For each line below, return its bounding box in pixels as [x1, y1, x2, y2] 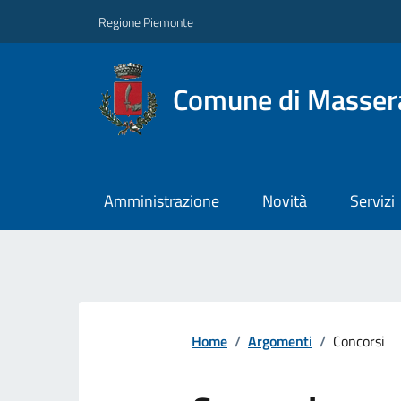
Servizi [349, 189, 395, 214]
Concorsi [333, 330, 385, 353]
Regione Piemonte [98, 12, 193, 31]
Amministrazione [103, 189, 219, 214]
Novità [261, 189, 307, 214]
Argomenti [248, 330, 312, 353]
